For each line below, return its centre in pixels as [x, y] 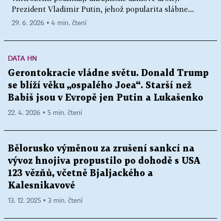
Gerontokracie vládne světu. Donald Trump [108, 74]
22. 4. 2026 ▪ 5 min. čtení [45, 113]
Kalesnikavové [41, 186]
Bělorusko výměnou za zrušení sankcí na [101, 149]
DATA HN [22, 58]
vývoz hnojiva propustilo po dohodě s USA [104, 161]
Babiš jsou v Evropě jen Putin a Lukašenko [106, 98]
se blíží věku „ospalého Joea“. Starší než [100, 86]
